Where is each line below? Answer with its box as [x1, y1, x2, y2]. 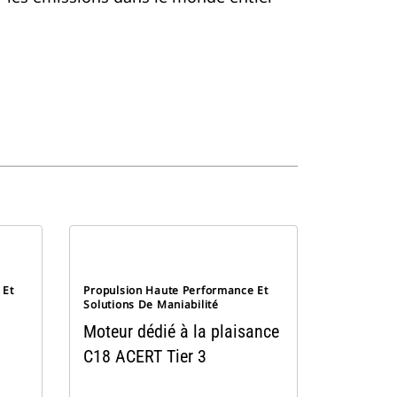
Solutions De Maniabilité [83, 297, 219, 312]
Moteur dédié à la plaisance [83, 321, 280, 342]
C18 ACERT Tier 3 [83, 346, 207, 367]
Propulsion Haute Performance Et [83, 283, 269, 298]
